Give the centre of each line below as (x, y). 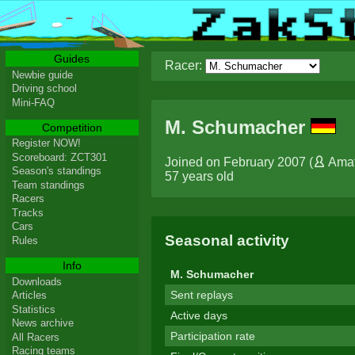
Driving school (44, 89)
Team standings (48, 185)
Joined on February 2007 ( (239, 162)
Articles (29, 296)
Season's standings (56, 171)
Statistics (33, 309)
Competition (72, 127)
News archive (42, 323)
